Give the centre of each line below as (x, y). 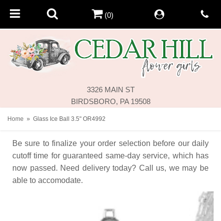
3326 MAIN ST (110, 89)
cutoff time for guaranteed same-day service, (91, 155)
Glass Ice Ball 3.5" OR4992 (69, 119)
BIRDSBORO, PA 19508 (110, 101)
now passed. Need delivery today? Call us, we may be (110, 168)
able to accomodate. (48, 180)
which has (191, 155)
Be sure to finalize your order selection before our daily (110, 143)
